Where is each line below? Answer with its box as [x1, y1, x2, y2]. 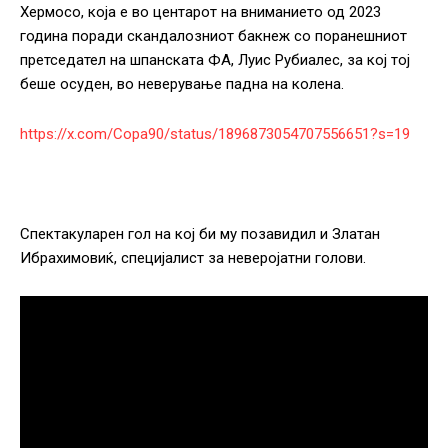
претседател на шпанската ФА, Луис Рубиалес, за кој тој [20, 51, 410, 70]
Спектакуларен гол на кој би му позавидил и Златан [20, 225, 380, 244]
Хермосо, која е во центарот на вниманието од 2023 [20, 3, 381, 22]
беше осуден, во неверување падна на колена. [20, 75, 344, 94]
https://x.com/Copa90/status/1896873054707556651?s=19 [20, 125, 410, 144]
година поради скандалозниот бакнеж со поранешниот [20, 27, 407, 46]
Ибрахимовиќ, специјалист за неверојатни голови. [20, 249, 366, 268]
